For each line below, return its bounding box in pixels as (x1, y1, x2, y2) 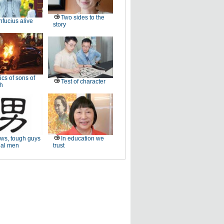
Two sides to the (60, 14, 104, 21)
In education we (60, 135, 104, 142)
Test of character (60, 78, 105, 85)
